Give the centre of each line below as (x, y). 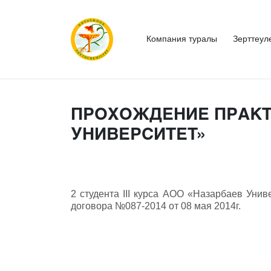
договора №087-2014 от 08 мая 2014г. (156, 206)
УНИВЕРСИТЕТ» (139, 133)
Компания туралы (181, 39)
